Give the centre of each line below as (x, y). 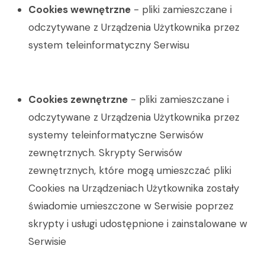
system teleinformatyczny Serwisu (109, 45)
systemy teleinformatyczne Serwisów (116, 135)
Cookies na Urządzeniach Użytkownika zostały (134, 188)
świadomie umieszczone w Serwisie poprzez (131, 206)
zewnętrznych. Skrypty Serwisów (105, 153)
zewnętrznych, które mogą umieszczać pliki (130, 170)
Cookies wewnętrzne (80, 9)
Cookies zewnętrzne (78, 99)
